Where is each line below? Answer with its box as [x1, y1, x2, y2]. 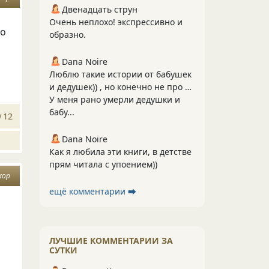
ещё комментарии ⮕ [49, 186, 136, 197]
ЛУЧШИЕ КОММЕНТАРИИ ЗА [49, 235, 173, 246]
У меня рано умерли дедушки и [49, 94, 180, 105]
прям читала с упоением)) [49, 159, 157, 170]
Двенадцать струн [62, 4, 138, 15]
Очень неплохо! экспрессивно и [49, 16, 183, 28]
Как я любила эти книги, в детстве [49, 146, 192, 157]
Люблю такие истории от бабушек [49, 68, 192, 80]
